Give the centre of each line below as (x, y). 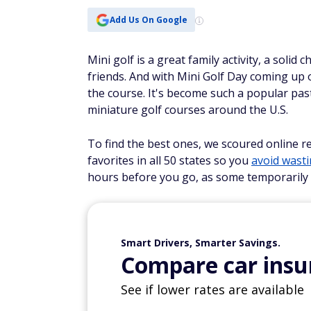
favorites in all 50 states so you (169, 160)
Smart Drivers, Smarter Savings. (201, 243)
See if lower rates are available (212, 289)
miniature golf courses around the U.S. (188, 110)
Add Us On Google (148, 19)
